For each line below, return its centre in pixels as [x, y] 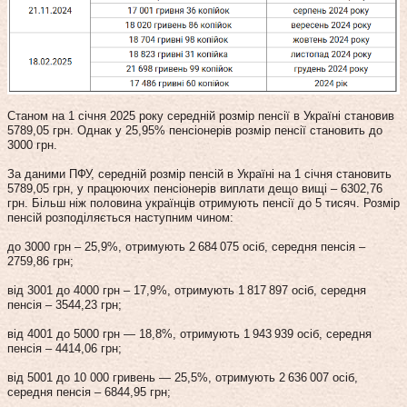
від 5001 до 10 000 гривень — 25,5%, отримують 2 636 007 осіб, [183, 378]
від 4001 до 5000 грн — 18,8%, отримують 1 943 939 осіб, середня [189, 334]
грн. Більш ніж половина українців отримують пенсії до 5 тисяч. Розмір [203, 203]
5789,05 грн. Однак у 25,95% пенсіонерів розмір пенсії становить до [195, 131]
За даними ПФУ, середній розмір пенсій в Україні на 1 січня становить [199, 174]
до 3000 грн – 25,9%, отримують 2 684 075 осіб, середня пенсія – [186, 247]
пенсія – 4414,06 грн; [65, 349]
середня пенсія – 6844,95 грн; [89, 392]
